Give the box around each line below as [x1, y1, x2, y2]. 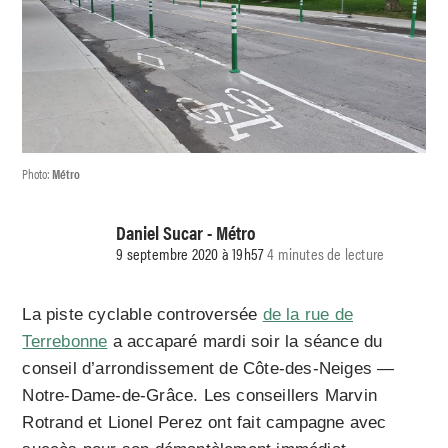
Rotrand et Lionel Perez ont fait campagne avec [22, 413, 387, 433]
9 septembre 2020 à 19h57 [116, 241, 264, 265]
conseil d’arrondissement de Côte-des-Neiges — [22, 359, 395, 379]
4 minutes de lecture [267, 241, 385, 265]
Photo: [22, 164, 53, 184]
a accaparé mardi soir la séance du [107, 332, 383, 352]
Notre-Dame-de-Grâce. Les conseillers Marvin [22, 386, 378, 406]
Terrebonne [22, 332, 108, 352]
